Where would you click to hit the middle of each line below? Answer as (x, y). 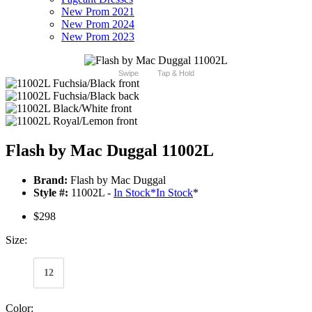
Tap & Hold (175, 73)
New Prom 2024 (98, 24)
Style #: (51, 193)
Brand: (50, 180)
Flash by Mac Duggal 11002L (110, 151)
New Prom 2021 (98, 12)
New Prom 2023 (98, 37)
